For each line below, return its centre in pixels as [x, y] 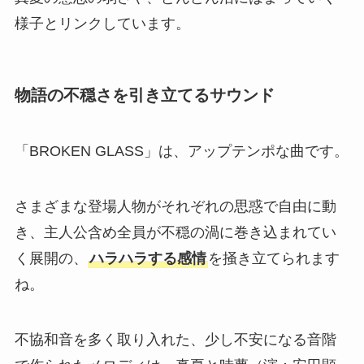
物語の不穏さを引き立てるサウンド [144, 95]
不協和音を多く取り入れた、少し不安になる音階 [175, 339]
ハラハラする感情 [147, 258]
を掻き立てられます [273, 258]
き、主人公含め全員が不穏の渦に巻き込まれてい [175, 232]
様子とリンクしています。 [102, 23]
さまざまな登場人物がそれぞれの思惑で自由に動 [175, 206]
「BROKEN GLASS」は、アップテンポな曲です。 [181, 152]
